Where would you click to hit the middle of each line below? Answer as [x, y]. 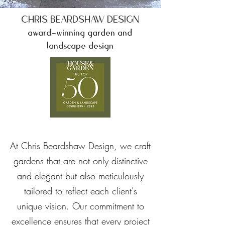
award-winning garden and [80, 33]
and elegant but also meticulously [80, 176]
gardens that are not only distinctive [80, 161]
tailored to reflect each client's [80, 191]
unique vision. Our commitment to [80, 206]
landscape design [80, 46]
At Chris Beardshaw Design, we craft [80, 146]
